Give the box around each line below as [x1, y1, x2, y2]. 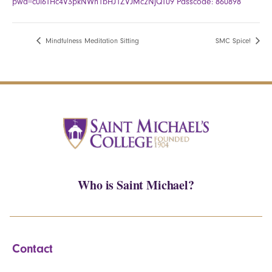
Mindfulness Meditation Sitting [43, 36, 139, 46]
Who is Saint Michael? [78, 176, 194, 194]
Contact [12, 242, 53, 256]
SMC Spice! [216, 36, 253, 46]
